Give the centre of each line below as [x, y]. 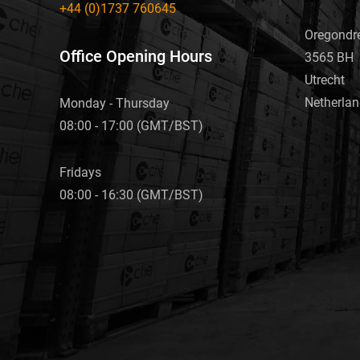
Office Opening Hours [136, 56]
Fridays [80, 172]
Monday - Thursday [115, 103]
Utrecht [325, 80]
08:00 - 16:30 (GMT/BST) [131, 194]
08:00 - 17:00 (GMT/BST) [131, 125]
